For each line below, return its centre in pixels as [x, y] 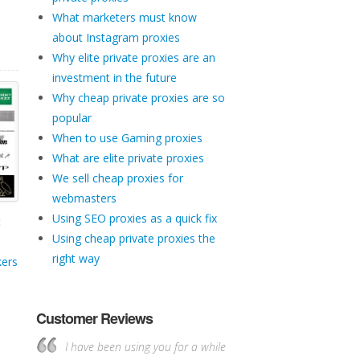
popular [72, 118]
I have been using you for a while [145, 347]
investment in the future [114, 78]
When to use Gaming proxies [127, 138]
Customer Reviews [94, 318]
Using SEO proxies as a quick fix [134, 218]
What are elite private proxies [128, 158]
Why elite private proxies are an [133, 57]
